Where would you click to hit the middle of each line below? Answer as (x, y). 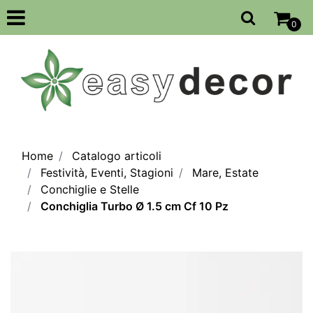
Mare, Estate (225, 172)
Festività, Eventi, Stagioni (107, 172)
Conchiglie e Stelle (90, 189)
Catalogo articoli (117, 155)
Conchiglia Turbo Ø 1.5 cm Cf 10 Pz (134, 206)
